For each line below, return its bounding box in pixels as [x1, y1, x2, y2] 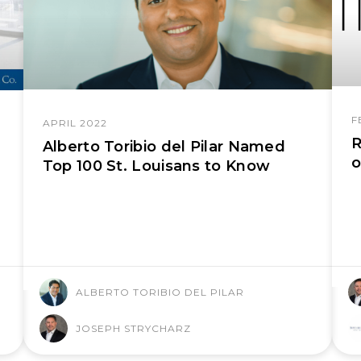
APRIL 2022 [42, 117, 107, 130]
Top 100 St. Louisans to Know [42, 157, 271, 176]
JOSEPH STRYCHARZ [75, 322, 191, 334]
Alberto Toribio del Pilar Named [42, 138, 286, 156]
